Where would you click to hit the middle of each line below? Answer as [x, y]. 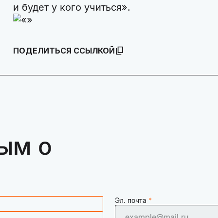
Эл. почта [131, 200]
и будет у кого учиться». [77, 8]
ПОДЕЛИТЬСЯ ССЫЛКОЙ [64, 51]
